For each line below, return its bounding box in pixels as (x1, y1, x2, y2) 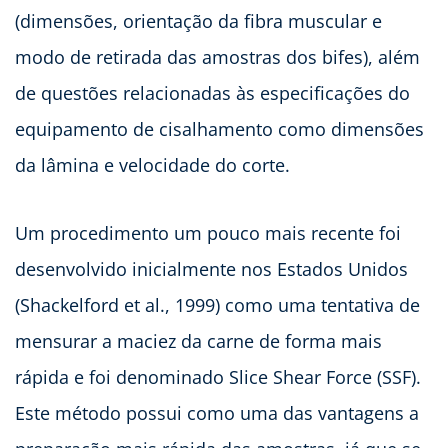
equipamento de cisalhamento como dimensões (15, 116, 424, 141)
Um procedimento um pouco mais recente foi (15, 220, 401, 245)
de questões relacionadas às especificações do (15, 80, 410, 105)
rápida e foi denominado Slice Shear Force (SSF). (15, 364, 421, 389)
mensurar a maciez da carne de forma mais (15, 328, 382, 353)
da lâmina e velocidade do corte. (15, 152, 290, 177)
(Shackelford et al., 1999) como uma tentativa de (15, 292, 420, 317)
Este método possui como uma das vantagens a (15, 400, 419, 425)
